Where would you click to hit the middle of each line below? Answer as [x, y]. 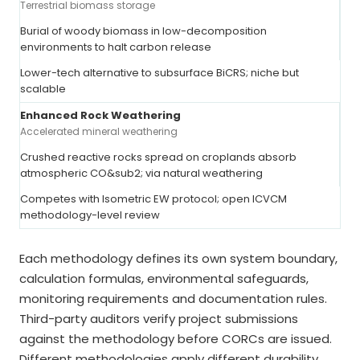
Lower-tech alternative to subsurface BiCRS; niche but [160, 73]
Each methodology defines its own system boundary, [178, 258]
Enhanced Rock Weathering [100, 115]
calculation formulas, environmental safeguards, [164, 278]
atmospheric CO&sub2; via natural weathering [141, 173]
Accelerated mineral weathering [99, 131]
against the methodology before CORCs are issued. [176, 339]
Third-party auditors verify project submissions [159, 319]
